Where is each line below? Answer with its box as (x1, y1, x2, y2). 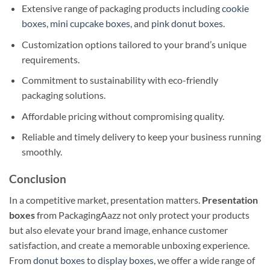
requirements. (21, 53, 80, 65)
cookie (221, 2, 249, 14)
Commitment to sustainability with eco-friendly (21, 74, 218, 86)
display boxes (98, 254, 154, 266)
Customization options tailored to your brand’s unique (21, 38, 246, 50)
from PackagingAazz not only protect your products (35, 209, 250, 221)
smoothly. (21, 146, 62, 158)
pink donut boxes (151, 17, 223, 30)
